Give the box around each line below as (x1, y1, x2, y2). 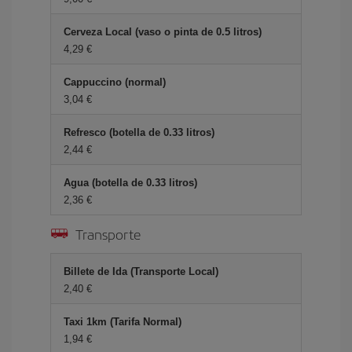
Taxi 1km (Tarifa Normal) (64, 316, 181, 328)
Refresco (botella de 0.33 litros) (64, 126, 214, 138)
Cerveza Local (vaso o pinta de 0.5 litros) (64, 26, 262, 38)
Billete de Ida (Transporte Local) (64, 266, 218, 277)
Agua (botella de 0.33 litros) (64, 177, 197, 189)
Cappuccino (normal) (64, 76, 166, 88)
